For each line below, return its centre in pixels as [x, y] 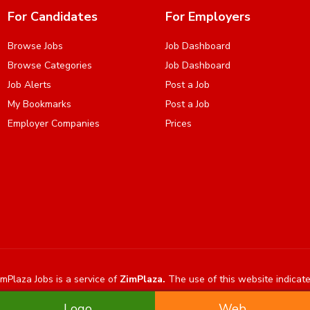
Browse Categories [50, 66]
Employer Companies [54, 124]
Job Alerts [29, 85]
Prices [179, 124]
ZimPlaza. [142, 280]
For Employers [208, 17]
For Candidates [53, 17]
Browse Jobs [35, 46]
